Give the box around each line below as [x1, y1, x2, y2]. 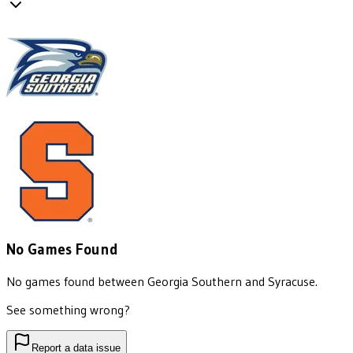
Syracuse [268, 273, 315, 289]
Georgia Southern [147, 273, 242, 289]
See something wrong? [6, 301, 130, 318]
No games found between [6, 273, 147, 289]
